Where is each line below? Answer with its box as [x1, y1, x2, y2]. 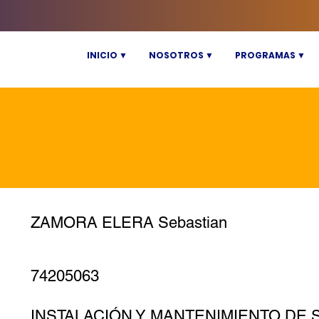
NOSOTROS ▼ [148, 49, 214, 61]
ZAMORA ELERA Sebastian [31, 214, 227, 231]
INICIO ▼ [86, 49, 127, 61]
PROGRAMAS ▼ [234, 49, 305, 61]
